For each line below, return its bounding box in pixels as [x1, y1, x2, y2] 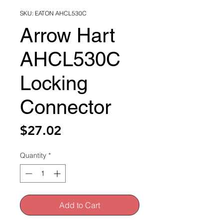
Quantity [20, 151, 46, 160]
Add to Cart [59, 200, 100, 210]
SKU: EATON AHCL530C [20, 9, 87, 17]
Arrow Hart [20, 24, 115, 47]
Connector [20, 96, 111, 118]
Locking [20, 72, 88, 95]
